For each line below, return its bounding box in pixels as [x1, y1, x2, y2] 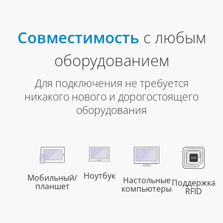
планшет [35, 181, 70, 192]
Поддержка [172, 177, 216, 188]
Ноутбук [83, 170, 115, 182]
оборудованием [54, 49, 169, 71]
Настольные [122, 174, 171, 186]
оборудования [76, 103, 147, 117]
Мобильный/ [27, 172, 77, 184]
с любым [143, 26, 206, 48]
